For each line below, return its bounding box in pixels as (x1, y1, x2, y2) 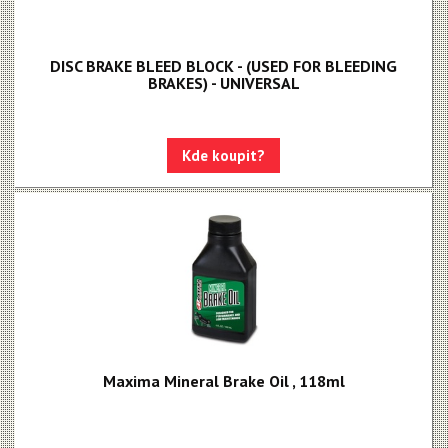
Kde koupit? (182, 146, 265, 165)
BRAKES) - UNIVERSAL (147, 73, 300, 93)
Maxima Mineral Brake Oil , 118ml (102, 371, 345, 391)
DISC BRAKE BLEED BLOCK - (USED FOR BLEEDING (50, 56, 397, 76)
